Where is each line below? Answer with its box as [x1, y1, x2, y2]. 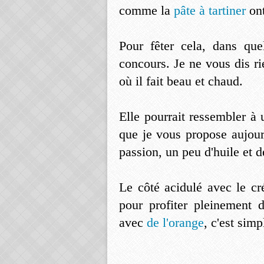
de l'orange [147, 215, 204, 230]
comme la [119, 3, 174, 18]
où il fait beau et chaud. [119, 74, 243, 88]
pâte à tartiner [174, 3, 249, 18]
